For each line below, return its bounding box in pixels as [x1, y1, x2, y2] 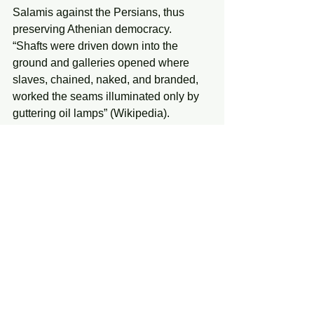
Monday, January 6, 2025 [13, 141, 137, 153]
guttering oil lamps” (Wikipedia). [13, 107, 170, 120]
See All [194, 287, 224, 299]
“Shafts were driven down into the [13, 40, 181, 53]
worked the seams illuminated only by [13, 90, 202, 103]
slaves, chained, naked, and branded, [13, 74, 201, 86]
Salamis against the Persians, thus [13, 6, 187, 19]
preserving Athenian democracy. [13, 23, 175, 36]
